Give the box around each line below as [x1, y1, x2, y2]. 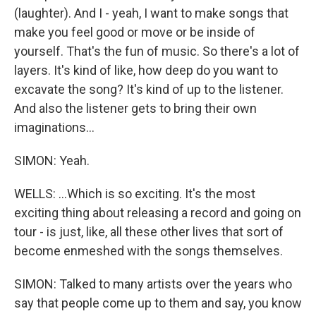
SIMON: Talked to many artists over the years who [14, 276, 292, 291]
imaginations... [14, 120, 95, 135]
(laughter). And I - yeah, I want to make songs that [14, 6, 288, 20]
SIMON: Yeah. [14, 153, 90, 168]
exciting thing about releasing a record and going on [14, 205, 301, 220]
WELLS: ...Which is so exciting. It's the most [14, 186, 255, 201]
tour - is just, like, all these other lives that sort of [14, 224, 284, 239]
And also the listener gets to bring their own [14, 101, 257, 116]
